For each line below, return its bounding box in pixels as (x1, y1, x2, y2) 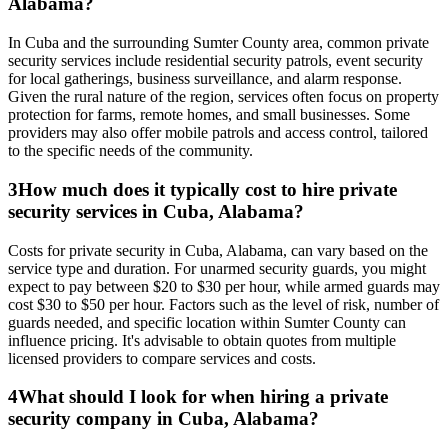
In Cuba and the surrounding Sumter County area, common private (8, 34, 429, 52)
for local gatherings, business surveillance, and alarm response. (8, 70, 402, 88)
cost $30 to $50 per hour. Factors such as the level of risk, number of (8, 295, 439, 313)
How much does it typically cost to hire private (18, 178, 397, 200)
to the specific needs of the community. (8, 142, 253, 160)
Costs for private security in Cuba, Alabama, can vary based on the (8, 241, 428, 259)
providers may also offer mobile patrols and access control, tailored (8, 124, 428, 142)
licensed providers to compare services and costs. (8, 349, 316, 367)
